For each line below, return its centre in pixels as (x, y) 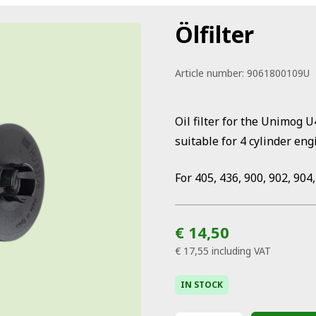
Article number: (209, 73)
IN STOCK (202, 285)
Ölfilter (214, 34)
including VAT (241, 251)
